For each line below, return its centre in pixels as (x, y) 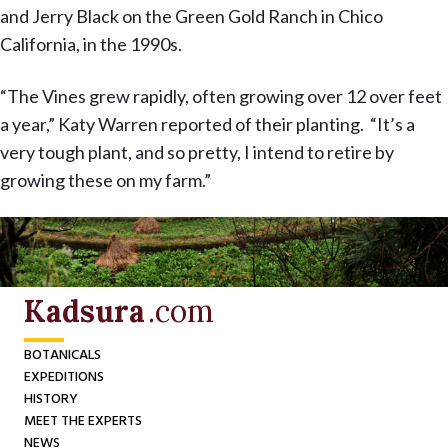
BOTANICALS (62, 356)
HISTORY (51, 400)
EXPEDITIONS (64, 378)
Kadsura (84, 311)
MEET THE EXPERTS (83, 422)
